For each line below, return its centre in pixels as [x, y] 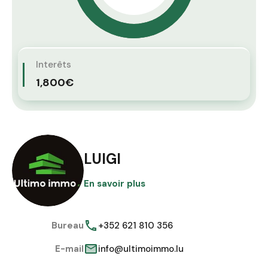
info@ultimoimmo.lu [141, 249]
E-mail [69, 249]
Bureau [68, 226]
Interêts [54, 65]
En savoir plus [115, 183]
